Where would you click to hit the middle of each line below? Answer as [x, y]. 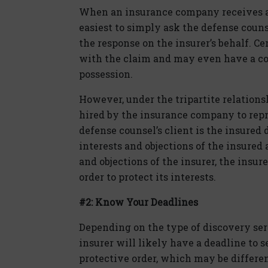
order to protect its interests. [147, 176]
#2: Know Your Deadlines [138, 202]
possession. [106, 74]
